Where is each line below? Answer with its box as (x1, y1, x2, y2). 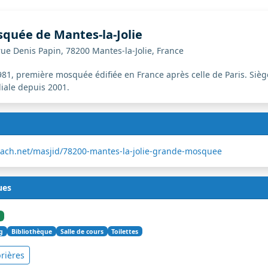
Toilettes (111, 227, 139, 236)
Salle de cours (60, 227, 103, 236)
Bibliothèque (11, 227, 53, 236)
